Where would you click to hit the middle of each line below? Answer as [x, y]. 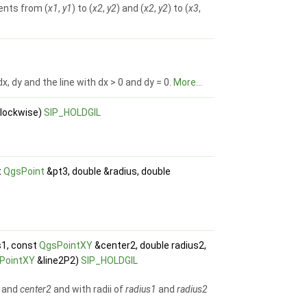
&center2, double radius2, [150, 246]
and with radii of [89, 290]
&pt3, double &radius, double [108, 172]
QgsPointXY [66, 246]
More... [188, 83]
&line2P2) [58, 261]
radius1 [141, 290]
